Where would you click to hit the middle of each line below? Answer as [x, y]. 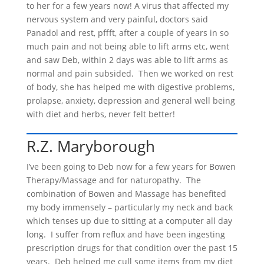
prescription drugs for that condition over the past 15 [132, 248]
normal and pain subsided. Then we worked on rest [130, 73]
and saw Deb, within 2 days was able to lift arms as [127, 60]
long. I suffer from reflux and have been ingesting [126, 234]
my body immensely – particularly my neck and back [129, 207]
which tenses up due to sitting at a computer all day [129, 221]
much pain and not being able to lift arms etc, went [128, 46]
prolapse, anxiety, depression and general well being [131, 100]
